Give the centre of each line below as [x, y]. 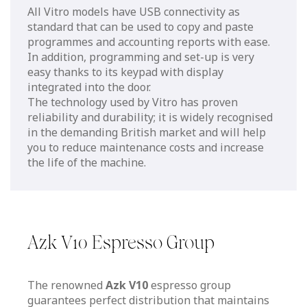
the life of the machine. [87, 162]
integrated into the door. [89, 87]
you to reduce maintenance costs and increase [146, 147]
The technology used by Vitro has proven [133, 102]
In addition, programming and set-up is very [141, 57]
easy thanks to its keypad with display [125, 72]
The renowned [66, 285]
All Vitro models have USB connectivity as [134, 11]
